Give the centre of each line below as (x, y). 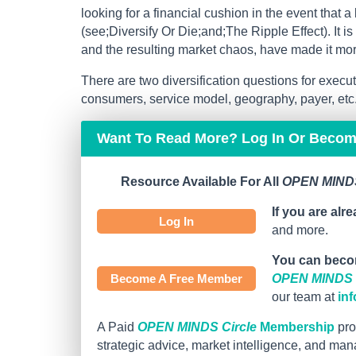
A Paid (117, 327)
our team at (305, 297)
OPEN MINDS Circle (197, 327)
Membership (296, 327)
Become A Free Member (176, 279)
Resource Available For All (201, 182)
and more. (300, 230)
